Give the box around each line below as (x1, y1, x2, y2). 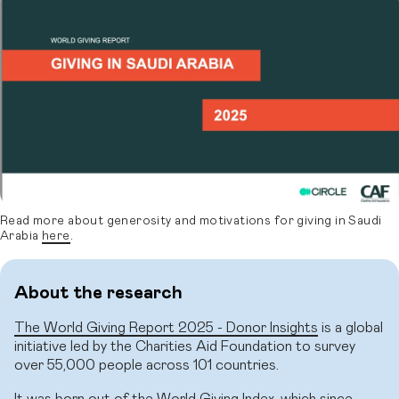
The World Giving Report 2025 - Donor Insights (14, 320, 319, 335)
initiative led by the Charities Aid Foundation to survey (14, 338, 356, 354)
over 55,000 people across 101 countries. (14, 357, 280, 372)
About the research (14, 283, 183, 302)
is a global (318, 320, 384, 335)
